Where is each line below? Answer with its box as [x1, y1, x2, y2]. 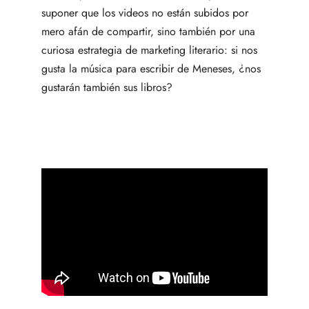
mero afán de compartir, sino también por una [41, 23, 255, 39]
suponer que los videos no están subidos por [41, 4, 248, 21]
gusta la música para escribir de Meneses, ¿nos [41, 60, 261, 77]
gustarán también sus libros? [41, 79, 172, 95]
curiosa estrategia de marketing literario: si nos [41, 41, 257, 58]
